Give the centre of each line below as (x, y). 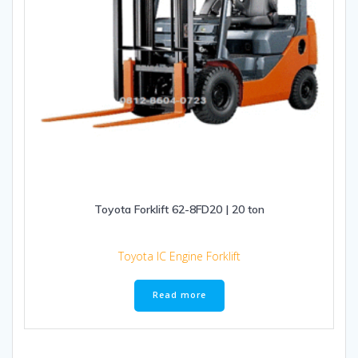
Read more (179, 295)
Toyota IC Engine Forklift (179, 256)
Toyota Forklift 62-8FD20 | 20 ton (179, 209)
